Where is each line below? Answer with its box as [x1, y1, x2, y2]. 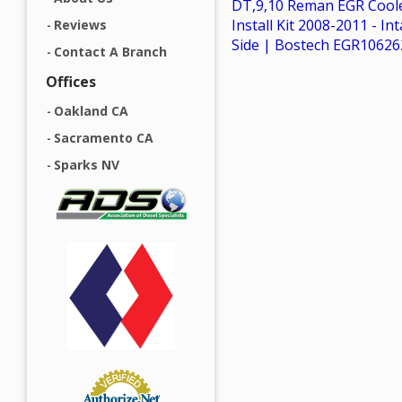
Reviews [54, 16, 107, 33]
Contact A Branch [54, 43, 167, 60]
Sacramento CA [54, 129, 153, 146]
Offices [46, 72, 96, 92]
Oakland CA [54, 102, 128, 119]
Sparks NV [54, 156, 119, 173]
